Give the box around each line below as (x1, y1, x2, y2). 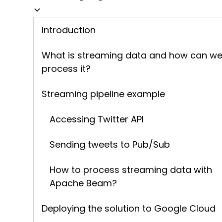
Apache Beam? (50, 176, 117, 189)
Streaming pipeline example (42, 87, 166, 100)
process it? (42, 62, 91, 75)
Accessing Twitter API (50, 112, 144, 125)
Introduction (42, 23, 96, 36)
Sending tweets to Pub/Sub (50, 138, 170, 151)
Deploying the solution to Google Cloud (42, 202, 216, 215)
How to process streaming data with (50, 163, 213, 176)
